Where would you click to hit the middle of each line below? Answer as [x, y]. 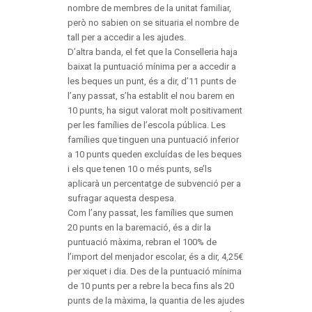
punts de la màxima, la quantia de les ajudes [156, 301]
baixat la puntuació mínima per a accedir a [151, 67]
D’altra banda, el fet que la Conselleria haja [152, 52]
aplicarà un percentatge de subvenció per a [154, 184]
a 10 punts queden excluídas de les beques [154, 155]
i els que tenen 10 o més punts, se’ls [139, 169]
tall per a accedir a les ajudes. [126, 38]
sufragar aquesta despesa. [122, 198]
